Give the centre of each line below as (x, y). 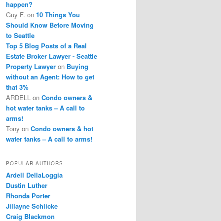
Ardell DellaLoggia (34, 175)
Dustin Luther (27, 185)
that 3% (17, 87)
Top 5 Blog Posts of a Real (46, 45)
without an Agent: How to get (50, 76)
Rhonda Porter (28, 196)
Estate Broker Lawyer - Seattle (52, 56)
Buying (77, 66)
